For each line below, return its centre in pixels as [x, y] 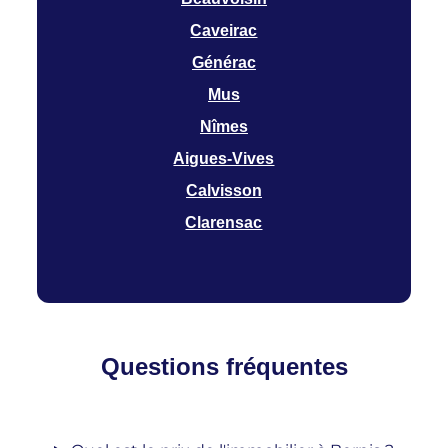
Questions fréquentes [224, 367]
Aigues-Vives [224, 159]
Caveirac [224, 31]
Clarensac [224, 223]
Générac [223, 63]
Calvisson [223, 191]
